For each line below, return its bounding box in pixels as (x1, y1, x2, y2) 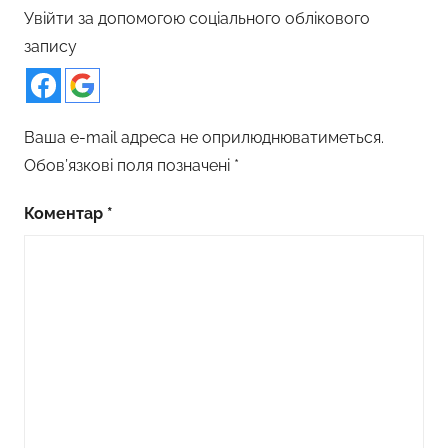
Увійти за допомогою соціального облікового (24, 9, 370, 29)
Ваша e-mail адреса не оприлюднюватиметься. (24, 128, 384, 148)
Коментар (24, 204, 107, 224)
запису (24, 37, 77, 57)
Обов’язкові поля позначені (24, 156, 234, 176)
